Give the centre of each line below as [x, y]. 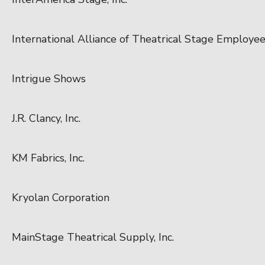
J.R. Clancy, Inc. [46, 118]
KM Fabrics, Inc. [48, 158]
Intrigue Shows [49, 78]
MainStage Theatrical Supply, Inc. [93, 237]
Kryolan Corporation [61, 197]
